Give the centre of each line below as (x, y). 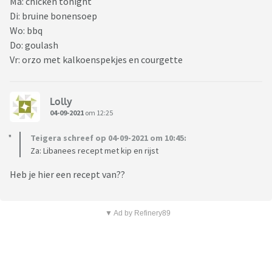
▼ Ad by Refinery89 (138, 213)
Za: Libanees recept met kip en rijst (94, 151)
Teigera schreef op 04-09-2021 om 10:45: (108, 138)
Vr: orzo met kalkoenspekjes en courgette (96, 60)
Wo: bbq (26, 31)
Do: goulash (34, 45)
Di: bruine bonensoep (53, 16)
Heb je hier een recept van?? (67, 175)
